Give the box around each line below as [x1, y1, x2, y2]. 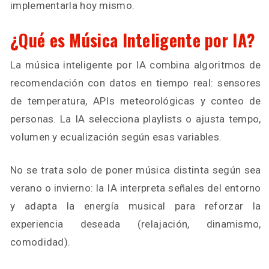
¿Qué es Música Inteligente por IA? [10, 28, 256, 52]
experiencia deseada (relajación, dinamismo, [10, 218, 261, 230]
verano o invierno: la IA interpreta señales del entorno [10, 182, 261, 194]
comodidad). [10, 236, 71, 248]
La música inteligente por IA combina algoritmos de [10, 59, 261, 71]
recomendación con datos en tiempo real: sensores [10, 77, 261, 89]
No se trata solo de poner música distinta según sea [10, 164, 261, 176]
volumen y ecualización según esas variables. [10, 131, 222, 143]
